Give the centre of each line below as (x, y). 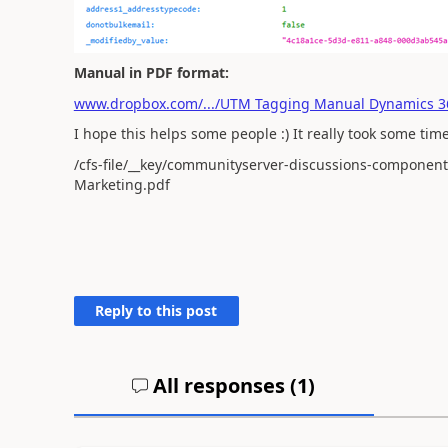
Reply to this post (156, 310)
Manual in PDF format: (153, 72)
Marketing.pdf (121, 184)
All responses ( (223, 385)
